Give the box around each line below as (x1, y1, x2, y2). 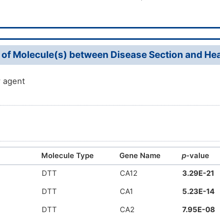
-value (186, 151, 209, 161)
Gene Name (119, 151, 161, 161)
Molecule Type (41, 151, 94, 161)
